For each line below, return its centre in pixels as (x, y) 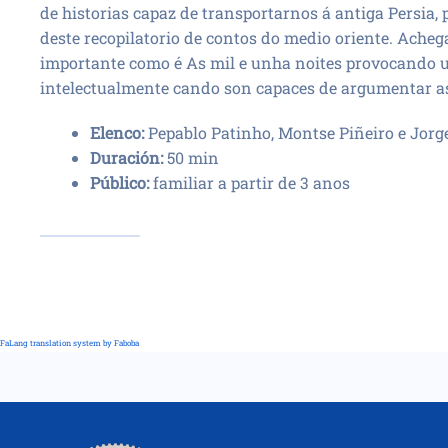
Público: (119, 182)
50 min (191, 157)
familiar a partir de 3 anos (249, 182)
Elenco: (117, 132)
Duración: (126, 157)
